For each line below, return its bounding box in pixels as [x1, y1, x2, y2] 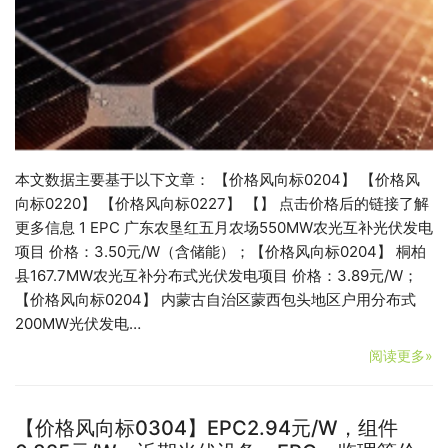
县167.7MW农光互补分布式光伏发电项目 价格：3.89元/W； [15, 265, 418, 285]
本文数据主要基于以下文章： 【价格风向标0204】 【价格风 [15, 169, 420, 189]
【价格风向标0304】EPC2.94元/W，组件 [15, 415, 398, 440]
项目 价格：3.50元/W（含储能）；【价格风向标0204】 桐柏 [15, 241, 426, 261]
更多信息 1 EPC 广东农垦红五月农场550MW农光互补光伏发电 [15, 217, 433, 237]
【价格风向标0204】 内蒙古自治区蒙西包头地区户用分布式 [15, 289, 416, 309]
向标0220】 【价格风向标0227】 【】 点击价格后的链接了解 [15, 193, 429, 213]
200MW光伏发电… [15, 313, 141, 333]
